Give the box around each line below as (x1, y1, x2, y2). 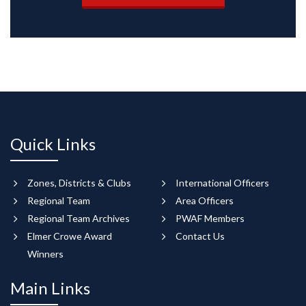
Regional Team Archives (27, 212, 130, 225)
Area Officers (176, 195, 234, 207)
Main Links (10, 278, 90, 298)
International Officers (176, 177, 269, 189)
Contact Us (176, 230, 225, 242)
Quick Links (10, 134, 96, 154)
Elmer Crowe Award (27, 230, 112, 242)
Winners (27, 248, 64, 260)
